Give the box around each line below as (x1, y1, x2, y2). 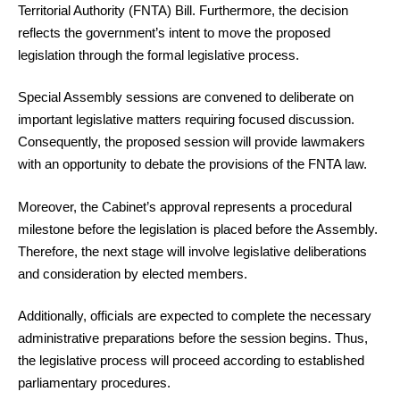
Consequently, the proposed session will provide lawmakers (18, 134, 365, 150)
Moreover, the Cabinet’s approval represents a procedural (18, 198, 352, 214)
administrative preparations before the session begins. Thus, (18, 330, 368, 346)
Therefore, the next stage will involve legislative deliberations (18, 243, 367, 259)
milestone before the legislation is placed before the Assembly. (18, 221, 378, 237)
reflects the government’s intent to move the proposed (18, 24, 330, 40)
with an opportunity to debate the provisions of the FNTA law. (18, 156, 367, 172)
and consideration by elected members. (18, 265, 247, 281)
